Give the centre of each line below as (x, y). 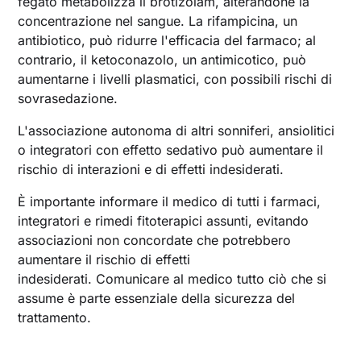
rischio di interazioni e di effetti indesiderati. (151, 169)
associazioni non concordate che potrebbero (155, 240)
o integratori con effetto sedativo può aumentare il (171, 149)
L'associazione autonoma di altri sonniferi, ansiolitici (176, 130)
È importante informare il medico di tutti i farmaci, (170, 201)
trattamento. (55, 317)
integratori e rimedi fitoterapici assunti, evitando (164, 220)
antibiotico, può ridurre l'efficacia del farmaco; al (167, 40)
